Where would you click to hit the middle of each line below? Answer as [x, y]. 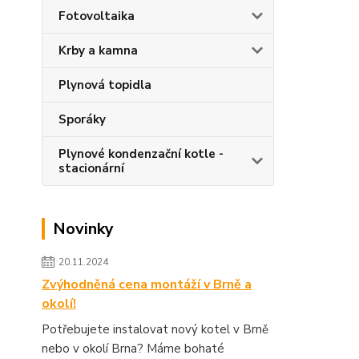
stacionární [91, 168]
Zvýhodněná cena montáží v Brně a [147, 284]
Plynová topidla [105, 85]
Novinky [83, 229]
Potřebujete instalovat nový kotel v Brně [155, 329]
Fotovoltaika [97, 16]
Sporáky [82, 119]
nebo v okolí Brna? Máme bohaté [133, 349]
